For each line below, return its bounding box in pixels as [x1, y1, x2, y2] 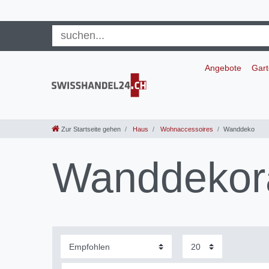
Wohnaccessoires [159, 125, 213, 133]
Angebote [204, 62, 241, 73]
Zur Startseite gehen [61, 125, 121, 133]
